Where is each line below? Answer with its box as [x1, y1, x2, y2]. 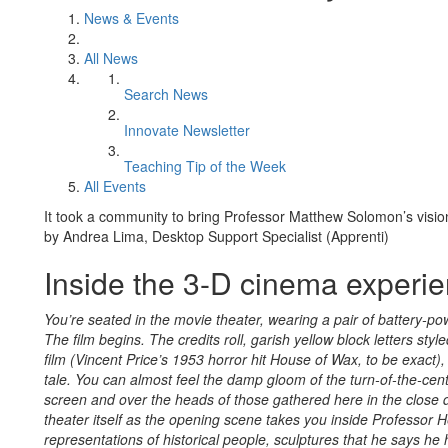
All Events [84, 176, 146, 196]
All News [84, 48, 138, 68]
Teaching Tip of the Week [124, 156, 286, 176]
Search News [124, 84, 208, 104]
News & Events [84, 8, 179, 28]
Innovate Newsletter [124, 120, 250, 140]
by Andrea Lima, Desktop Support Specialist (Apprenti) [44, 226, 389, 246]
